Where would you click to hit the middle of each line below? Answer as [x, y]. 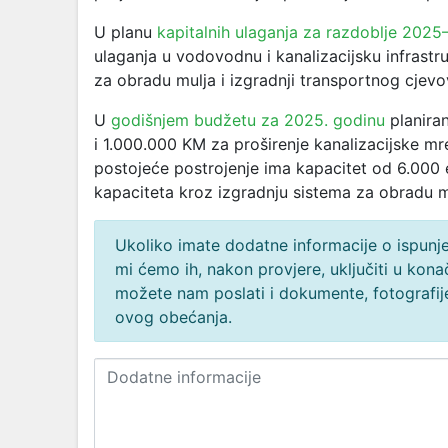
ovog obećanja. [173, 317]
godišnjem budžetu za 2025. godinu [248, 120]
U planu [125, 32]
